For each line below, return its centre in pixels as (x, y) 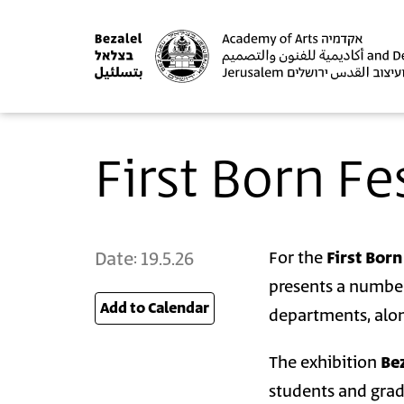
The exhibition (325, 363)
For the (298, 259)
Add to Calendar (154, 308)
